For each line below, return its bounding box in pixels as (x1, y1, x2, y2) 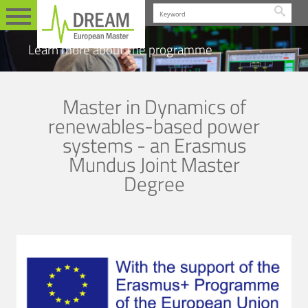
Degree (123, 168, 185, 199)
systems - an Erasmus (62, 130, 246, 161)
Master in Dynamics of (62, 91, 246, 122)
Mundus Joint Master (68, 149, 240, 180)
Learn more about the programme (28, 39, 213, 59)
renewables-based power (48, 111, 260, 142)
